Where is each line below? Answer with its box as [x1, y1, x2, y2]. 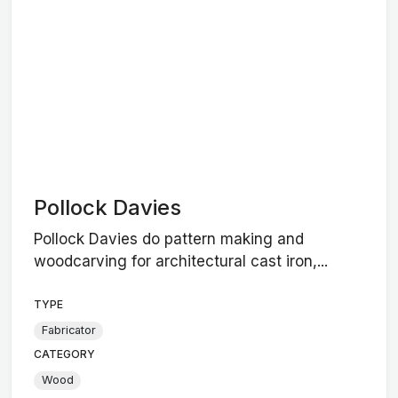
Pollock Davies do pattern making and [34, 229, 305, 248]
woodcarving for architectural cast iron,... [34, 251, 329, 270]
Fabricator [41, 323, 96, 338]
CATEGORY [34, 346, 96, 361]
